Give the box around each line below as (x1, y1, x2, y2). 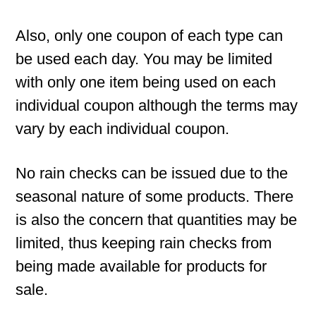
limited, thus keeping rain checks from (16, 234, 272, 252)
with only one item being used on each (16, 73, 276, 91)
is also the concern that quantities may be (16, 211, 298, 229)
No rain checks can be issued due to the (16, 164, 288, 182)
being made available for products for (16, 257, 267, 275)
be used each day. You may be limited (16, 50, 273, 68)
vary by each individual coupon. (16, 120, 230, 138)
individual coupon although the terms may (16, 97, 298, 114)
